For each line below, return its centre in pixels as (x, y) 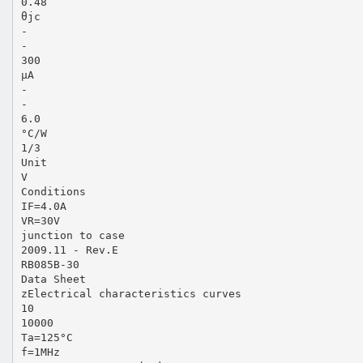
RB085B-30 (50, 264)
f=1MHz (40, 352)
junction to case (73, 235)
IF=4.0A (43, 206)
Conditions (53, 191)
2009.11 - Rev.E (69, 250)
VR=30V (40, 220)
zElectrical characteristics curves (131, 293)
